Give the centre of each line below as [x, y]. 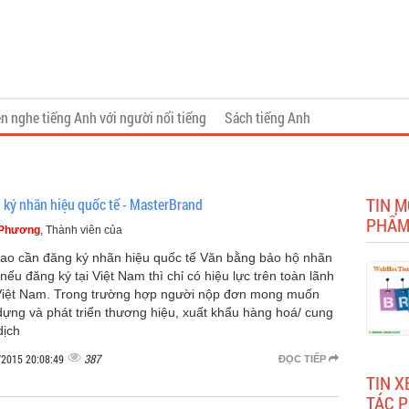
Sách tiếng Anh [267, 117]
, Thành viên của [81, 230]
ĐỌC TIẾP [303, 359]
